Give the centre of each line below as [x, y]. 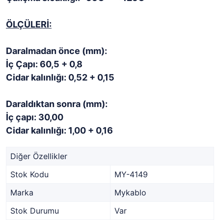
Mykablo [130, 192]
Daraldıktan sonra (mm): [57, 104]
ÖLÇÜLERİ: [29, 24]
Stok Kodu [29, 174]
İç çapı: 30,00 [35, 117]
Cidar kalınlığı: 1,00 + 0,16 [59, 130]
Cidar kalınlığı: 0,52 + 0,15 [60, 77]
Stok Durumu [35, 211]
